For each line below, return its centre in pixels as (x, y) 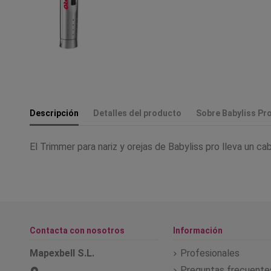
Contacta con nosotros (77, 230)
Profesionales (210, 253)
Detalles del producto (137, 113)
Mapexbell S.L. (62, 253)
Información (198, 230)
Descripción (54, 113)
